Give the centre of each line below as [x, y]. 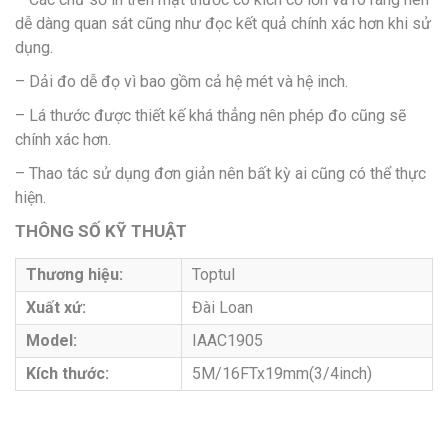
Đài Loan [222, 307]
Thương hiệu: [74, 274]
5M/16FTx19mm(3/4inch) [282, 373]
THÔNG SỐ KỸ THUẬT [101, 230]
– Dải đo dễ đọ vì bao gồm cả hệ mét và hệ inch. [181, 81]
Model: [51, 340]
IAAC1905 [227, 340]
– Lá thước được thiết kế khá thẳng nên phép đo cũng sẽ [210, 115]
